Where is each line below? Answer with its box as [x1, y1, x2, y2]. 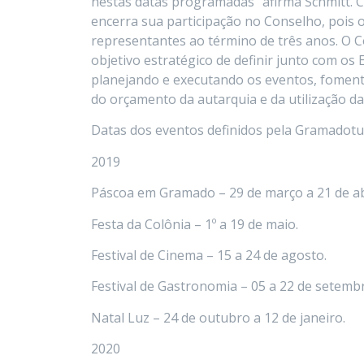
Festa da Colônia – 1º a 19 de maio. [91, 214, 298, 233]
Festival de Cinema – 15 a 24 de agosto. [91, 245, 327, 264]
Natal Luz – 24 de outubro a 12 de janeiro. [91, 308, 345, 327]
